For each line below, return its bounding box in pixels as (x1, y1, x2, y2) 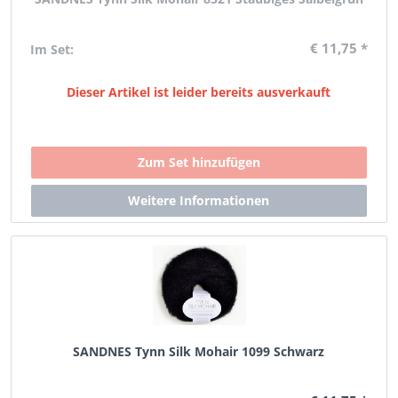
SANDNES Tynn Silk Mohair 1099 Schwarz (73, 343, 325, 360)
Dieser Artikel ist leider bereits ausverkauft (67, 84, 331, 100)
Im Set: (30, 41, 75, 58)
